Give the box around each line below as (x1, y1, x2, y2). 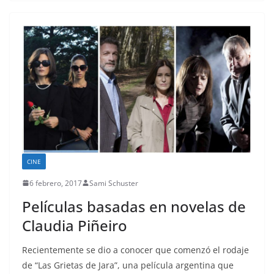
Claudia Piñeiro (22, 215, 127, 235)
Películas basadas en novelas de (22, 196, 246, 217)
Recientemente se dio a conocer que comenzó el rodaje (22, 243, 249, 256)
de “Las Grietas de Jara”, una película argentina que (22, 259, 234, 271)
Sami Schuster (89, 177, 138, 188)
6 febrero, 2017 (29, 177, 82, 188)
